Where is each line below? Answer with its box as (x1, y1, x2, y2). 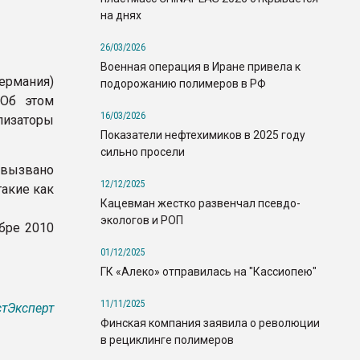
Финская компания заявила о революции (100, 316, 320, 329)
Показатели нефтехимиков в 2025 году (100, 128, 305, 141)
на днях (100, 8, 141, 22)
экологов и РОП (100, 213, 183, 227)
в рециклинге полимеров (100, 333, 234, 346)
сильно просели (100, 145, 185, 158)
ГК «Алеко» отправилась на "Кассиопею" (100, 264, 317, 278)
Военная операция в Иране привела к (100, 59, 301, 73)
